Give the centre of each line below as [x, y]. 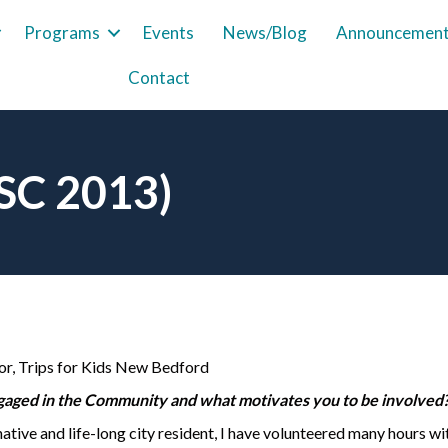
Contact [159, 77]
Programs [62, 32]
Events [169, 32]
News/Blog [265, 32]
